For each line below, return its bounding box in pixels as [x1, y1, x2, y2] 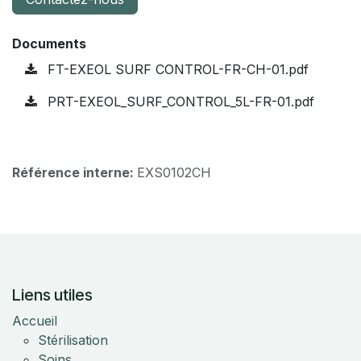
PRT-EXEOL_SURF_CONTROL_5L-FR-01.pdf [44, 93, 314, 110]
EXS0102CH [137, 164, 211, 180]
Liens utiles [12, 284, 93, 305]
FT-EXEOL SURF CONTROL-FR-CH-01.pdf [44, 60, 309, 77]
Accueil [12, 312, 57, 329]
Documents [12, 35, 86, 52]
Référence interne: [12, 164, 137, 180]
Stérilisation [38, 331, 108, 348]
